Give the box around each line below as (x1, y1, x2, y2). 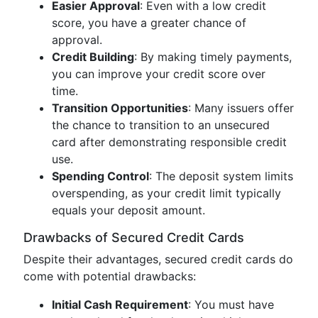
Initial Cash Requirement (52, 297, 188, 312)
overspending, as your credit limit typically (52, 186, 281, 200)
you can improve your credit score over (52, 67, 265, 81)
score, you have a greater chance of (52, 16, 246, 30)
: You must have (188, 297, 274, 312)
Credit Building (52, 50, 134, 64)
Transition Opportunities (52, 101, 188, 115)
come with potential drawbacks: (23, 269, 196, 283)
